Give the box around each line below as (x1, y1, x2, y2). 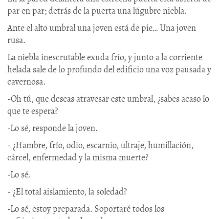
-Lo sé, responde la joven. (7, 122, 98, 134)
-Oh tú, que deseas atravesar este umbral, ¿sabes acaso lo (7, 92, 209, 105)
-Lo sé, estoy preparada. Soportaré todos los (7, 202, 164, 215)
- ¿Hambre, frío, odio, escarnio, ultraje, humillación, (7, 139, 194, 151)
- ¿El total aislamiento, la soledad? (7, 185, 127, 197)
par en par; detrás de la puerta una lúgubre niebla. (7, 4, 187, 17)
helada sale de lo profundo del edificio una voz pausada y (7, 63, 211, 75)
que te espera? (7, 105, 58, 117)
